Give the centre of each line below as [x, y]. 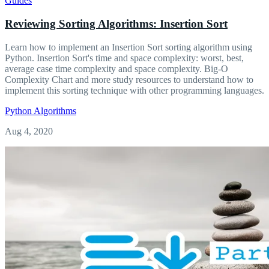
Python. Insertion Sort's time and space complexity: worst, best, [124, 58]
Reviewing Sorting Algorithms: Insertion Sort [116, 24]
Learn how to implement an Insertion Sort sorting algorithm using [128, 47]
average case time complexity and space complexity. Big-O [116, 68]
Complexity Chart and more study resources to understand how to [129, 79]
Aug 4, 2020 [29, 131]
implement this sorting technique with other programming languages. [134, 90]
